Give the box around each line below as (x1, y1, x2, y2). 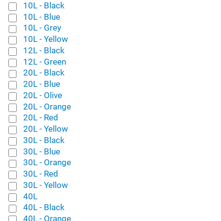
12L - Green (23, 56, 66, 67)
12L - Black (23, 45, 65, 55)
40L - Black (23, 202, 65, 213)
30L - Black (23, 135, 65, 145)
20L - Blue (23, 79, 60, 89)
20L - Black (23, 68, 65, 78)
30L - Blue (23, 146, 60, 156)
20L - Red (23, 112, 58, 123)
